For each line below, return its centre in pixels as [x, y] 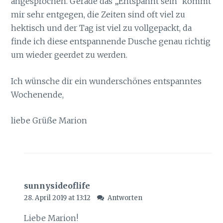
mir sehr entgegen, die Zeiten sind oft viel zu [98, 15]
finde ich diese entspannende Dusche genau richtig [111, 42]
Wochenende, [38, 94]
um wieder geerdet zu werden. [69, 55]
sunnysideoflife [57, 185]
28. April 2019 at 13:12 [58, 198]
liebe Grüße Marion [49, 121]
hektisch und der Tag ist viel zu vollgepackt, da [102, 28]
